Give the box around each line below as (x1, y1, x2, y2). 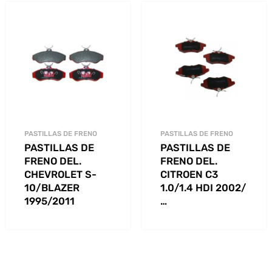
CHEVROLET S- (24, 168, 97, 180)
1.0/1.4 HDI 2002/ (160, 182, 246, 194)
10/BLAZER (24, 182, 80, 194)
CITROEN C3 (160, 168, 218, 180)
